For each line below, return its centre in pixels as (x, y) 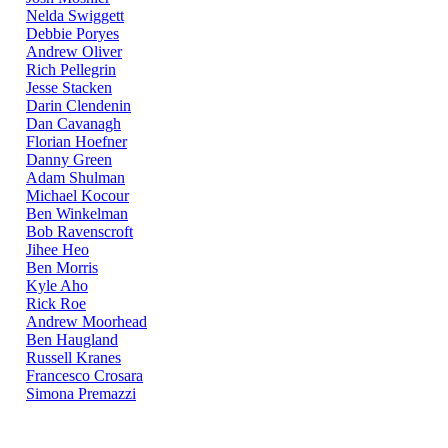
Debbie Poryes (72, 34)
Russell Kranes (73, 358)
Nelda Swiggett (75, 16)
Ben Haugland (72, 340)
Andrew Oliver (74, 52)
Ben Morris (62, 268)
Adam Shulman (75, 178)
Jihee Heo (57, 250)
